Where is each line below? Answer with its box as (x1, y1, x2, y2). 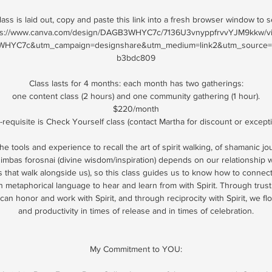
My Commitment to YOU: (90, 244, 182, 254)
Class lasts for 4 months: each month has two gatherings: (29, 78, 243, 88)
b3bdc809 (117, 53, 155, 63)
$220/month (113, 104, 159, 114)
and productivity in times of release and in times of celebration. (18, 206, 254, 216)
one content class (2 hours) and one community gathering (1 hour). (12, 91, 260, 101)
